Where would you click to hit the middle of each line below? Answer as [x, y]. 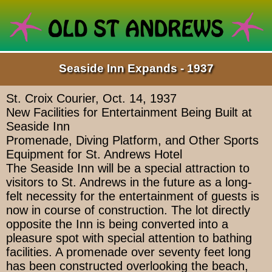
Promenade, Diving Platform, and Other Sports [132, 141]
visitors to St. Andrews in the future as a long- [129, 182]
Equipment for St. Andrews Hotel [94, 155]
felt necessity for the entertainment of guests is [133, 196]
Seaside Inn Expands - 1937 [136, 69]
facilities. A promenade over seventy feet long [128, 252]
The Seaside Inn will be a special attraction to [128, 168]
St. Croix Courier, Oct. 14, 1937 [91, 99]
